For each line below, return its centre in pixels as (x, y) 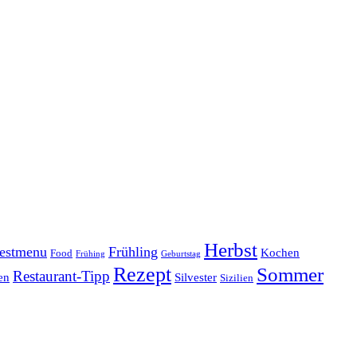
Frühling (133, 251)
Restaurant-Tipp (61, 276)
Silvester (196, 277)
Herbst (231, 249)
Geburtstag (181, 253)
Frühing (90, 253)
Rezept (142, 274)
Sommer (290, 274)
